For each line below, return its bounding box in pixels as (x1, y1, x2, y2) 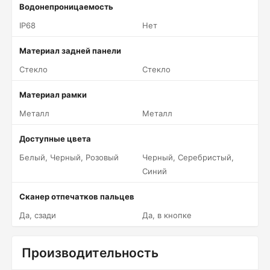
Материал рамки (19, 90, 87, 99)
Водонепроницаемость (19, 2, 113, 11)
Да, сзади (19, 210, 56, 220)
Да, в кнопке (142, 210, 192, 220)
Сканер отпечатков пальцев (19, 192, 134, 201)
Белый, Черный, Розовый (19, 152, 119, 162)
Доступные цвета (19, 134, 91, 143)
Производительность (22, 245, 159, 260)
